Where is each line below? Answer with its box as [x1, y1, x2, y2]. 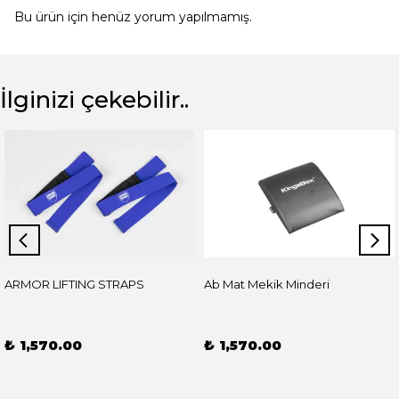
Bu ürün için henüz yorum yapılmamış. [14, 9, 252, 25]
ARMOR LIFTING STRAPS [4, 276, 144, 291]
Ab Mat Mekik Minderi [204, 276, 330, 291]
